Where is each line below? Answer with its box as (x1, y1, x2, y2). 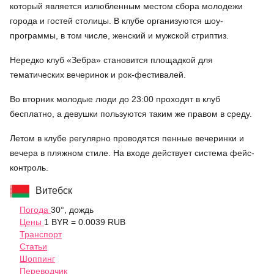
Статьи (20, 242, 47, 252)
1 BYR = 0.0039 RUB (44, 217, 125, 228)
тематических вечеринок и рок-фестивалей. (10, 70, 186, 80)
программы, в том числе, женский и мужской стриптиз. (10, 31, 229, 41)
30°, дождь (51, 205, 94, 215)
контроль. (10, 163, 48, 173)
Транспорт (20, 229, 62, 240)
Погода (20, 205, 51, 215)
